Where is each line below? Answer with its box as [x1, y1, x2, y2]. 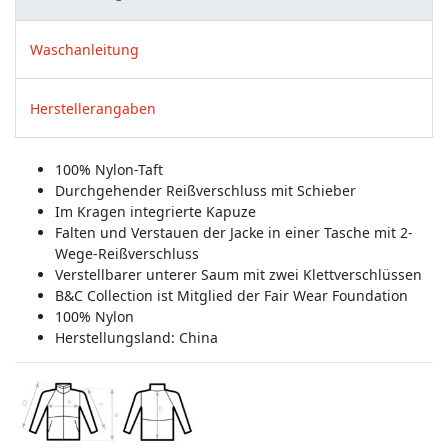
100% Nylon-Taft [55, 159, 163, 179]
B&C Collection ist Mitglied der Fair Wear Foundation [55, 285, 408, 305]
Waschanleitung [30, 40, 139, 60]
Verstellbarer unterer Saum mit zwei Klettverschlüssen [55, 264, 422, 284]
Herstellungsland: [55, 327, 179, 347]
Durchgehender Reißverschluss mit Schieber [55, 180, 356, 200]
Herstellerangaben [30, 98, 156, 118]
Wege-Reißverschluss [55, 243, 199, 263]
